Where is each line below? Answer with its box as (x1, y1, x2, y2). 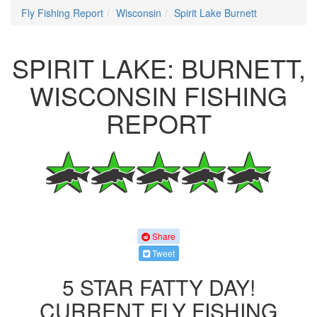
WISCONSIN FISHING (30, 77, 287, 113)
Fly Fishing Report (21, 6, 103, 20)
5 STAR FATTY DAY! (62, 271, 255, 302)
